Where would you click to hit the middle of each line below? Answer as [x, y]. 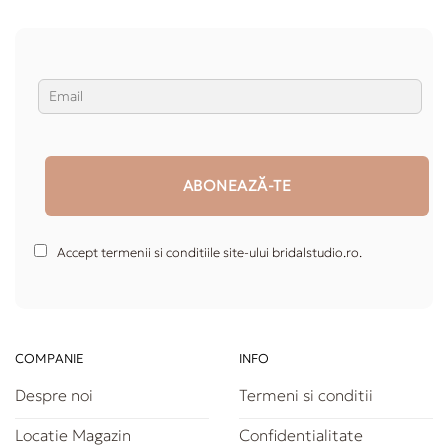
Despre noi [54, 395]
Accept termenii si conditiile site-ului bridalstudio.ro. [209, 252]
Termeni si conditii [306, 395]
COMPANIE [49, 358]
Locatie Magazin [73, 435]
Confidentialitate [301, 435]
